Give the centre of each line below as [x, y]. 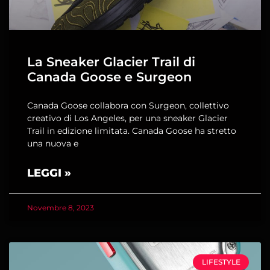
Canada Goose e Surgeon [109, 77]
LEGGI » [49, 173]
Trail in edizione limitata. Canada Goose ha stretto [132, 131]
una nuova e [53, 143]
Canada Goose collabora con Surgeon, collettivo [128, 105]
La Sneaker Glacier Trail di [111, 62]
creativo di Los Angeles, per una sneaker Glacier [127, 118]
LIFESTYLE [221, 262]
